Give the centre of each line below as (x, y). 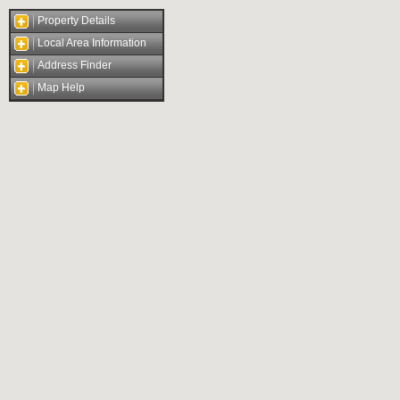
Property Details (76, 21)
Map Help (61, 87)
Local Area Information (92, 43)
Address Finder (75, 65)
